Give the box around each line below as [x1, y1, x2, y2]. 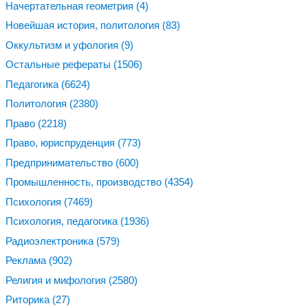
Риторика [5, 294, 52, 306]
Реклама [5, 254, 49, 267]
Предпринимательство [5, 156, 115, 168]
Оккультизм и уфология [5, 38, 121, 51]
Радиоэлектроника [5, 234, 96, 247]
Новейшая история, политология [5, 19, 162, 32]
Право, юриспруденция [5, 137, 118, 149]
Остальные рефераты [5, 58, 113, 71]
